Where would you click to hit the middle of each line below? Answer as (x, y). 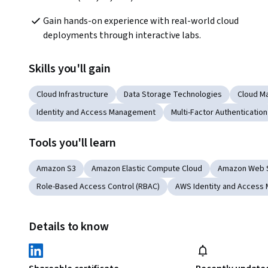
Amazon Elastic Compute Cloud (147, 169)
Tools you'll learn (72, 143)
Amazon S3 (56, 169)
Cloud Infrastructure (72, 95)
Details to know (69, 227)
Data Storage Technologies (173, 95)
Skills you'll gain (70, 69)
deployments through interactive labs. (122, 36)
